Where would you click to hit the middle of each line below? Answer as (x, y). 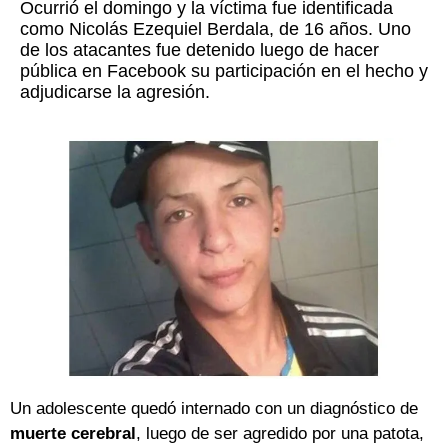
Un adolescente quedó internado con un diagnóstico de (214, 409)
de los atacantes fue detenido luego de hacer (199, 50)
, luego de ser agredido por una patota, (280, 434)
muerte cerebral (73, 434)
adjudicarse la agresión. (115, 92)
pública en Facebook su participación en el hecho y (224, 71)
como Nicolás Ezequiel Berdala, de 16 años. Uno (215, 29)
